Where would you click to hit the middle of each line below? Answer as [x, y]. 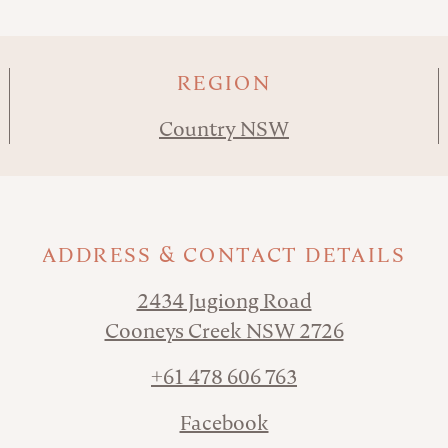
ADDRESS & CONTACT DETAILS [224, 254]
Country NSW [224, 128]
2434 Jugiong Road [224, 300]
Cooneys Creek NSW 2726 [224, 330]
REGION [224, 82]
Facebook [224, 422]
